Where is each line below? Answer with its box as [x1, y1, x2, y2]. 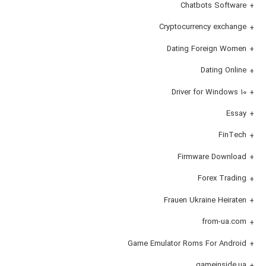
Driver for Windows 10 [172, 85, 246, 99]
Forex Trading [198, 172, 246, 185]
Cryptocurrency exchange [159, 20, 246, 34]
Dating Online [201, 64, 246, 77]
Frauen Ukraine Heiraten [164, 193, 246, 207]
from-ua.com [202, 215, 246, 229]
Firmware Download [178, 150, 246, 163]
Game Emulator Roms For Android [128, 236, 246, 250]
